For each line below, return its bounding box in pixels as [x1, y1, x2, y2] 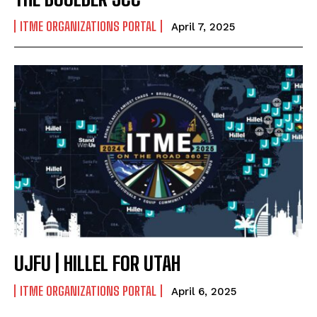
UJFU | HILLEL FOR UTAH [14, 250, 180, 275]
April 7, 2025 [171, 21, 235, 34]
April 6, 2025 [171, 284, 236, 298]
